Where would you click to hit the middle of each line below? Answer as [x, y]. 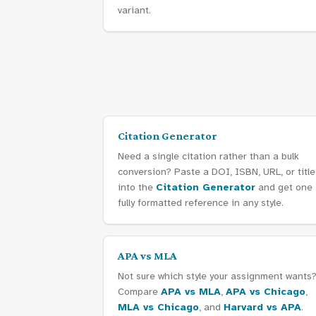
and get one [284, 187]
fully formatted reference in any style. [201, 203]
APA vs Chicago [266, 292]
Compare [139, 292]
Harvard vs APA [262, 307]
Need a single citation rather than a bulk [208, 156]
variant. [134, 10]
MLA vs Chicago [158, 307]
